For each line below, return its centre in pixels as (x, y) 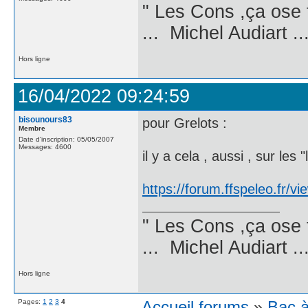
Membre (32, 128)
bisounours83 (45, 120)
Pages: (30, 301)
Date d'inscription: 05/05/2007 (66, 139)
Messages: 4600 (45, 147)
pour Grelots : (185, 123)
